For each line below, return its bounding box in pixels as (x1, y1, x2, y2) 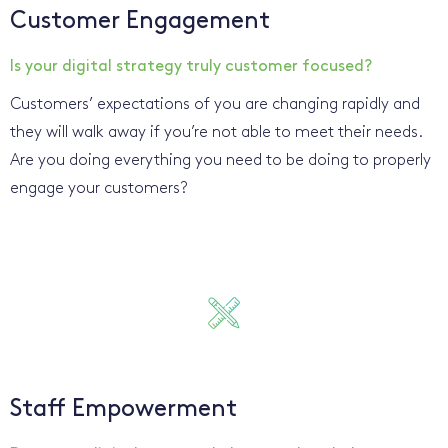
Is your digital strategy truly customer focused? (10, 58, 372, 75)
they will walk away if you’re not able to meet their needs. (10, 124, 422, 141)
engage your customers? (10, 180, 188, 197)
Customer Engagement (10, 9, 270, 34)
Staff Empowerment (10, 397, 237, 422)
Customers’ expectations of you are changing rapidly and (10, 96, 420, 113)
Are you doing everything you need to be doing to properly (10, 152, 431, 169)
